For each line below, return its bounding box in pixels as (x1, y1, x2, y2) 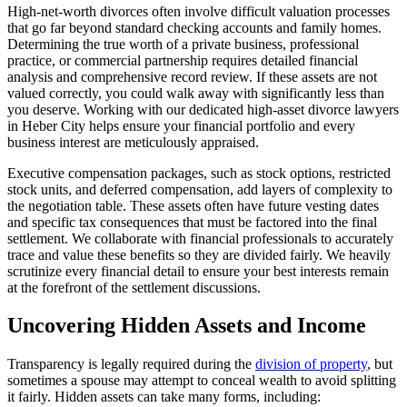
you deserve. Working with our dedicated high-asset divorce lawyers (7, 101, 399, 117)
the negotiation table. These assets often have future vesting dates (7, 197, 379, 213)
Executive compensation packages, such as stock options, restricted (7, 164, 391, 181)
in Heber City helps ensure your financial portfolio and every (7, 117, 355, 134)
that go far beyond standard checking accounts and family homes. (7, 19, 382, 35)
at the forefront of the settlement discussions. (7, 279, 261, 295)
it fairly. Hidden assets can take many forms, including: (7, 389, 321, 405)
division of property (255, 356, 367, 372)
